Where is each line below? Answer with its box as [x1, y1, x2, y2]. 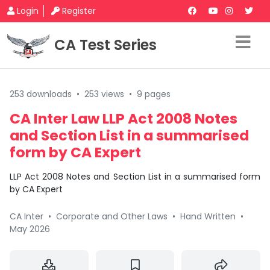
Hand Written [180, 210, 236, 222]
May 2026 [10, 223, 50, 235]
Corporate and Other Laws [56, 210, 168, 222]
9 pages [137, 88, 171, 100]
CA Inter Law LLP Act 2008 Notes [10, 108, 237, 128]
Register [62, 5, 96, 17]
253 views [84, 88, 124, 100]
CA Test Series [54, 35, 157, 55]
